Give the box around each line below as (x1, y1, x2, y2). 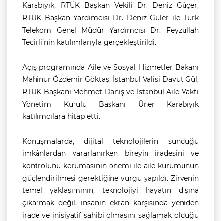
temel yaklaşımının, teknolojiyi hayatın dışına (22, 186, 199, 195)
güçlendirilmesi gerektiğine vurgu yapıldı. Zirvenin (22, 174, 199, 183)
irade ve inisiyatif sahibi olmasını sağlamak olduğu (22, 211, 199, 220)
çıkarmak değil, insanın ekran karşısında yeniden (22, 198, 199, 207)
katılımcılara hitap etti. (22, 112, 100, 121)
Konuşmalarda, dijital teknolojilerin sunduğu (22, 137, 199, 146)
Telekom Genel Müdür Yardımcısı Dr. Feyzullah (22, 26, 199, 35)
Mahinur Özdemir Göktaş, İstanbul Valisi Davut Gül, (22, 75, 199, 84)
